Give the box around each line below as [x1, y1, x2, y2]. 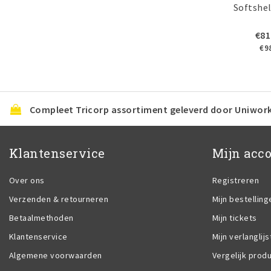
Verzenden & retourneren [9, 193, 109, 204]
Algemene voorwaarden [9, 249, 102, 261]
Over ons [9, 174, 45, 186]
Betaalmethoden [9, 212, 74, 223]
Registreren [212, 174, 260, 186]
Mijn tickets [212, 212, 257, 223]
